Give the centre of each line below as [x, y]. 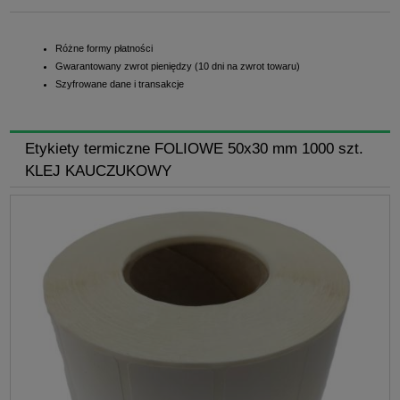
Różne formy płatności [104, 48]
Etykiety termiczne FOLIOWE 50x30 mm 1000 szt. [194, 148]
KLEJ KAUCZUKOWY [98, 170]
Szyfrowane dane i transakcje [120, 83]
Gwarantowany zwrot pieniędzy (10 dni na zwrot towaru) [178, 66]
